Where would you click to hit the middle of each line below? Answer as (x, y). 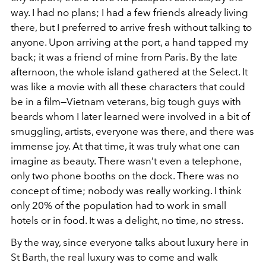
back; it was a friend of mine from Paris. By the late (124, 57)
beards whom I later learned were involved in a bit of (130, 116)
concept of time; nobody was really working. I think (126, 191)
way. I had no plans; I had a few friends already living (129, 12)
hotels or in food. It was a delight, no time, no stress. (127, 220)
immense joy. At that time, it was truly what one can (125, 146)
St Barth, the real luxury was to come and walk (114, 257)
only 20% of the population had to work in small (118, 205)
